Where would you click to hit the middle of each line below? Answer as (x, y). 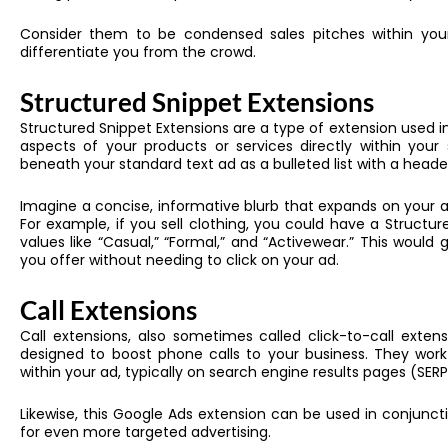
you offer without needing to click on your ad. (179, 260)
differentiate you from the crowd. (138, 52)
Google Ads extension (192, 414)
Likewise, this (67, 414)
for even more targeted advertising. (145, 432)
